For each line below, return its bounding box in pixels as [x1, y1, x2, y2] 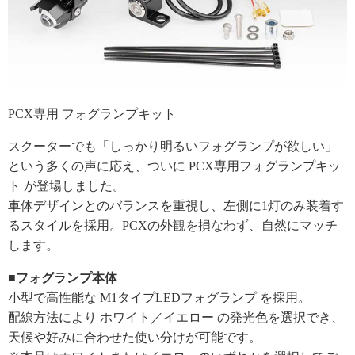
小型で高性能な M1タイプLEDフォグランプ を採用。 [8, 291, 311, 305]
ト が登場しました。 [8, 179, 125, 193]
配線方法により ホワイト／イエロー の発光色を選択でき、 [8, 311, 344, 325]
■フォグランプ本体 [8, 271, 117, 285]
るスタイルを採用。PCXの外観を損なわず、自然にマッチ [8, 219, 338, 233]
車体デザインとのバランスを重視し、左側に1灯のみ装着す [8, 199, 344, 213]
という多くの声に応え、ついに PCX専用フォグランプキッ [8, 159, 341, 174]
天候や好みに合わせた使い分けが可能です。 [8, 330, 261, 345]
